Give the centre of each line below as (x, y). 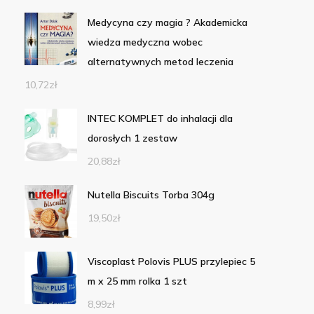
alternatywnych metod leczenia (160, 62)
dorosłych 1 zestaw (132, 138)
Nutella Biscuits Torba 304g (151, 195)
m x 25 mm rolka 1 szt (137, 281)
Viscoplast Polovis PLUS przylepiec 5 (171, 262)
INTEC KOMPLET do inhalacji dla (160, 119)
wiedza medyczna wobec (145, 42)
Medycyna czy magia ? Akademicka (167, 23)
